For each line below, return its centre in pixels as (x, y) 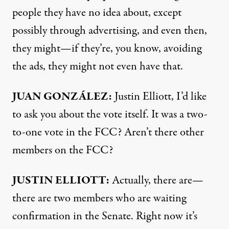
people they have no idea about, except (97, 13)
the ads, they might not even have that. (98, 66)
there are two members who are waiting (99, 198)
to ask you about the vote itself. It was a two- (110, 114)
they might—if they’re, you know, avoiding (107, 49)
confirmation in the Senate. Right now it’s (105, 216)
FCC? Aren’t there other (149, 132)
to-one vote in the (53, 132)
